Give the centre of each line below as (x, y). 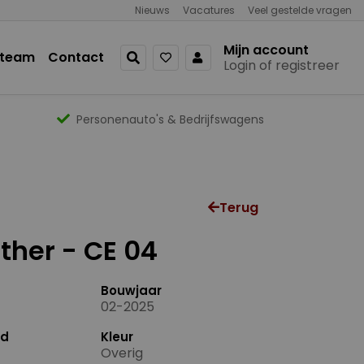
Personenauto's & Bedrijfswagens (171, 119)
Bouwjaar (131, 290)
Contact (76, 57)
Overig (121, 353)
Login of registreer (282, 65)
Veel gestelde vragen (300, 10)
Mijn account (266, 50)
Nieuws (152, 10)
